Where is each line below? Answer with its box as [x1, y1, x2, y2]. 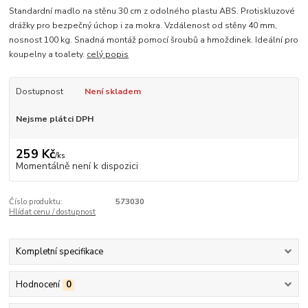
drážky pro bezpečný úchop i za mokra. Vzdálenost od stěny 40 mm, [9, 20, 278, 32]
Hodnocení [15, 278, 60, 291]
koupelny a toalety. [9, 49, 87, 60]
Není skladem [84, 86, 141, 98]
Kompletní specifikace [15, 245, 103, 258]
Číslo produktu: [9, 196, 63, 207]
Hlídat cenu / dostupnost [9, 206, 96, 217]
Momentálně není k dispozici [15, 159, 138, 173]
